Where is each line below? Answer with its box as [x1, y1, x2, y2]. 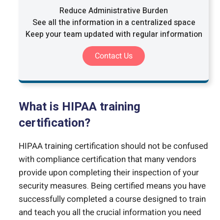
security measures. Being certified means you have [19, 179, 206, 192]
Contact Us [95, 50, 133, 62]
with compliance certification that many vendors [19, 153, 196, 165]
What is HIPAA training [19, 98, 140, 115]
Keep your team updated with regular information [25, 28, 202, 40]
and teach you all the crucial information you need [19, 206, 201, 219]
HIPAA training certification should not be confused [19, 139, 208, 152]
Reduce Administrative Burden [59, 4, 168, 17]
